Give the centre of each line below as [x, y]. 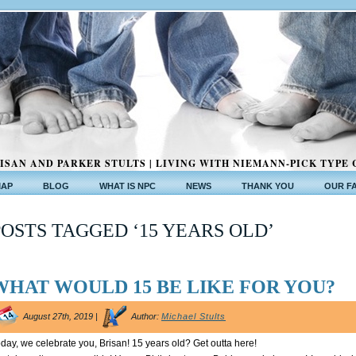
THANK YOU [268, 186]
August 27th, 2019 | [60, 317]
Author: [145, 317]
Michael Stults [193, 317]
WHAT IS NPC [128, 186]
